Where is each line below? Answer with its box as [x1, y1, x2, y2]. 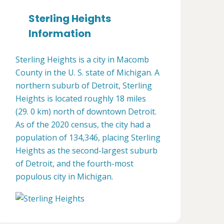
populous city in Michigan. [15, 171, 113, 182]
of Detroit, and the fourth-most [15, 158, 133, 169]
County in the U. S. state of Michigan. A [15, 67, 159, 78]
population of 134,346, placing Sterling [15, 132, 160, 143]
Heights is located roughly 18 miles [15, 93, 146, 104]
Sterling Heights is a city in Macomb [15, 54, 149, 65]
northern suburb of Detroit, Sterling [15, 80, 152, 91]
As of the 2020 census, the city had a [15, 119, 150, 130]
